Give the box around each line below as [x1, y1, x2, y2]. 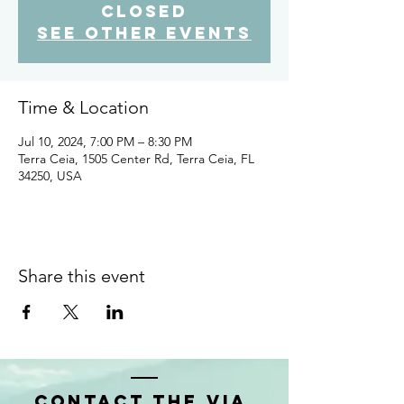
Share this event [18, 265, 145, 287]
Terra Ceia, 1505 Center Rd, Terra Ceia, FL [18, 151, 254, 167]
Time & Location [18, 96, 149, 118]
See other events [37, 23, 252, 43]
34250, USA [18, 168, 82, 184]
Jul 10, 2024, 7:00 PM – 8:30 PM [18, 133, 192, 150]
